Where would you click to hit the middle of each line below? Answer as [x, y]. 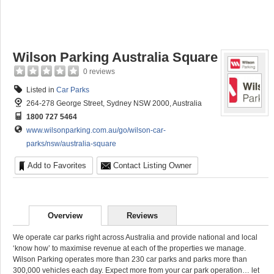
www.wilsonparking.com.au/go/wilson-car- [96, 130]
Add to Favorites [57, 165]
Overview [65, 216]
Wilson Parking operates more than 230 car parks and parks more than [130, 259]
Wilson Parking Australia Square [115, 57]
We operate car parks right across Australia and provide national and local [135, 237]
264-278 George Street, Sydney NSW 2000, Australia [114, 103]
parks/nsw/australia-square [71, 144]
